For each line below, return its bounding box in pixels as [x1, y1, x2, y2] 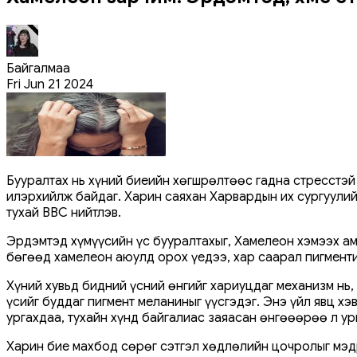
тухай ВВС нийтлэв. [6, 204, 121, 221]
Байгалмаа [6, 60, 70, 76]
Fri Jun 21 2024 [6, 76, 93, 92]
